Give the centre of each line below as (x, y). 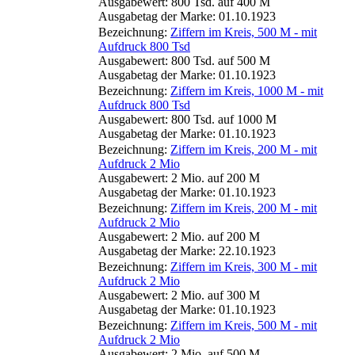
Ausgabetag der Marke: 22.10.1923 (187, 250)
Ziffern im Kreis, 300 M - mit (244, 266)
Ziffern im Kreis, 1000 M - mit (247, 90)
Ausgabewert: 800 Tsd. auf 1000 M (187, 119)
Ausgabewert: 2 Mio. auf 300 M (179, 295)
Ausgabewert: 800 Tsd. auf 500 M (184, 60)
